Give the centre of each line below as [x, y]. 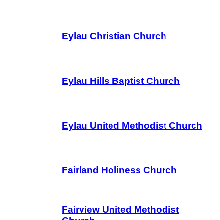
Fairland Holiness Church [119, 170]
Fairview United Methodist [120, 209]
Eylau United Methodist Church [132, 125]
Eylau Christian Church [114, 36]
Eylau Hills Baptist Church [121, 81]
